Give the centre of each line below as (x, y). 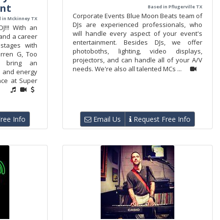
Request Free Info (161, 119)
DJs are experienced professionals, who (137, 25)
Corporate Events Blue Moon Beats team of (137, 16)
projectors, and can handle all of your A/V (137, 60)
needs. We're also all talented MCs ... (127, 69)
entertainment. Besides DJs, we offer (137, 42)
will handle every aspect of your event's (137, 33)
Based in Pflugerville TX (175, 7)
